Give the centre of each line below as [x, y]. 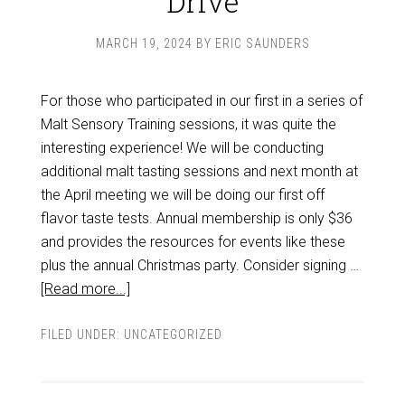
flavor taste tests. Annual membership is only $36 [196, 218]
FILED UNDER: [82, 334]
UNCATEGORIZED [173, 334]
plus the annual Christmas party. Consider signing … [199, 265]
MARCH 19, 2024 [144, 43]
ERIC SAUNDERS [262, 43]
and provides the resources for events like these [193, 242]
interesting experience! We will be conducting [182, 148]
